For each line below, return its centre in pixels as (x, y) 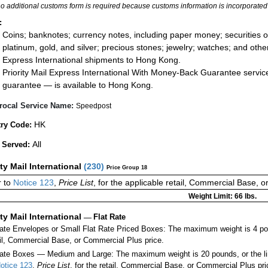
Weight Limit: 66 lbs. (222, 197)
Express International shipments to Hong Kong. (92, 60)
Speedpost (94, 106)
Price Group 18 (127, 168)
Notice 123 (32, 183)
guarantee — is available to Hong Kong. (78, 85)
